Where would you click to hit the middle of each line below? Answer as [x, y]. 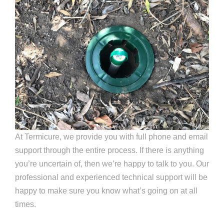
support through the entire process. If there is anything [109, 150]
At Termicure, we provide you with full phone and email [111, 137]
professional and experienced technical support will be [111, 177]
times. [25, 204]
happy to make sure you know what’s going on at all [106, 191]
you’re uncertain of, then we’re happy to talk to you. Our [112, 164]
